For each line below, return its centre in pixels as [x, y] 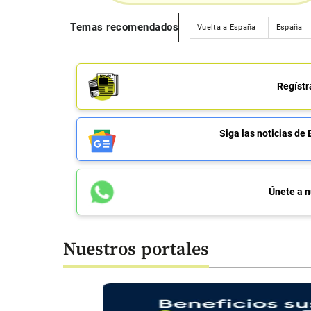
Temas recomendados [125, 27]
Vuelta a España [227, 27]
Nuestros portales [136, 249]
